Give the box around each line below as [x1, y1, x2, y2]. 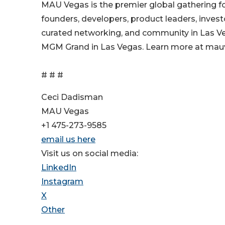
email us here [41, 135, 95, 145]
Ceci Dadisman [41, 92, 103, 102]
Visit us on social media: [41, 149, 138, 159]
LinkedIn [41, 163, 76, 173]
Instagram [41, 177, 83, 187]
